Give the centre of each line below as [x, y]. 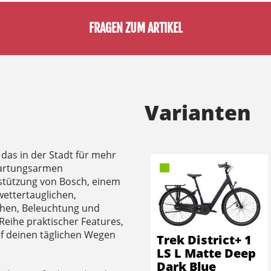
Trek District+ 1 [204, 240]
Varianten [198, 113]
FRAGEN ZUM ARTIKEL [135, 28]
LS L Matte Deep [206, 253]
